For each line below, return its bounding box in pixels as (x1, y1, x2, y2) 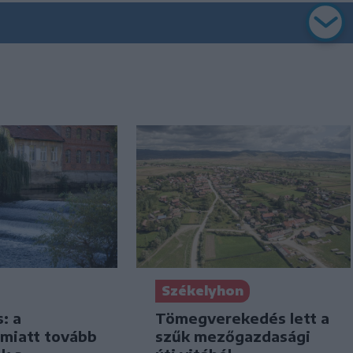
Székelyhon (161, 283, 243, 299)
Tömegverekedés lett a (154, 309, 329, 328)
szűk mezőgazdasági (154, 327, 310, 346)
